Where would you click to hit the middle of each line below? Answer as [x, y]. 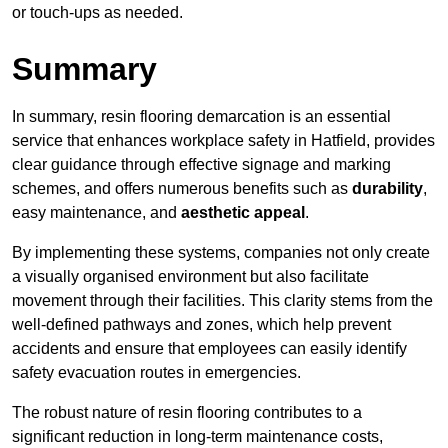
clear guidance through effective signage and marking [201, 165]
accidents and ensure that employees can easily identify [209, 349]
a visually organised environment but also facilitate [190, 277]
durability [387, 189]
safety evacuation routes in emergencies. [156, 373]
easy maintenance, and [96, 213]
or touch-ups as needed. [97, 13]
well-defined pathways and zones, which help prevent [201, 325]
